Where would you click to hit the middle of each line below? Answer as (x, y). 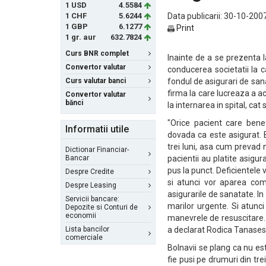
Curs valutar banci (96, 81)
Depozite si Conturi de (102, 207)
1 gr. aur (81, 37)
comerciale (84, 237)
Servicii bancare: (92, 199)
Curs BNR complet (97, 53)
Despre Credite (90, 172)
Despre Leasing (91, 185)
